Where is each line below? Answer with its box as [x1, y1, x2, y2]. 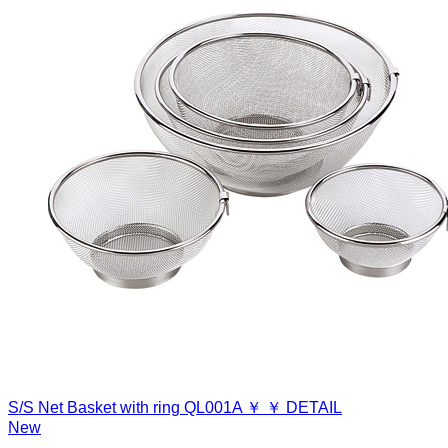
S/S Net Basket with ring [8, 399, 180, 416]
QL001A [184, 399, 242, 416]
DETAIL [286, 399, 342, 416]
